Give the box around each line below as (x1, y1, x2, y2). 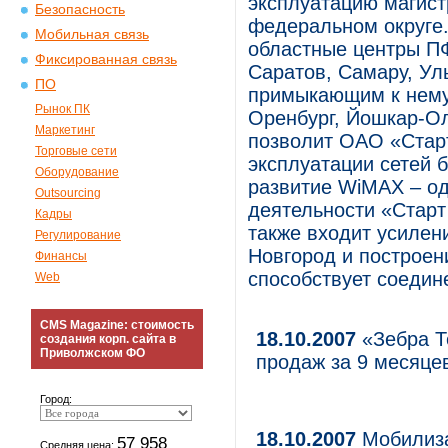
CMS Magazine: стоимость (40, 318, 194, 332)
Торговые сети (35, 144, 117, 158)
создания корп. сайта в (40, 332, 176, 346)
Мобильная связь (35, 27, 149, 42)
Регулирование (35, 228, 121, 242)
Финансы (35, 249, 87, 263)
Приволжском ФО (40, 346, 145, 360)
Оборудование (35, 165, 119, 179)
